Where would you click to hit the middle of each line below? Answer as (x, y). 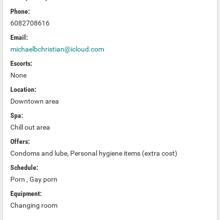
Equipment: (26, 194)
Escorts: (21, 64)
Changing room (34, 206)
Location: (23, 90)
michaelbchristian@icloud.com (57, 49)
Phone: (20, 12)
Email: (19, 38)
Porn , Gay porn (34, 179)
